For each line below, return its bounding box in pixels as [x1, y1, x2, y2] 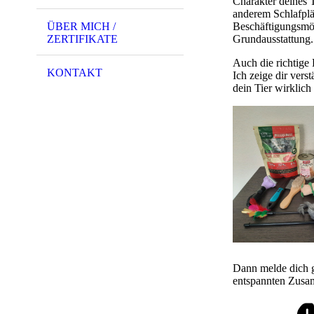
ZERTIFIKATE [47, 32, 118, 45]
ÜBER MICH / [47, 20, 116, 32]
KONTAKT [47, 66, 102, 78]
